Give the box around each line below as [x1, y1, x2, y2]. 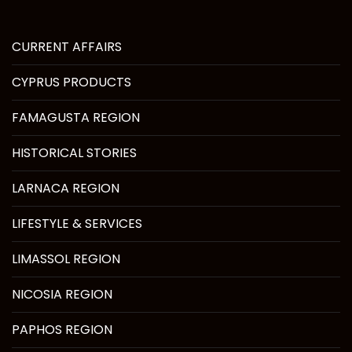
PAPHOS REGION [12, 320, 112, 339]
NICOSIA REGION [12, 284, 112, 303]
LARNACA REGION [12, 178, 119, 197]
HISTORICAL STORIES [12, 143, 137, 162]
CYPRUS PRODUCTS [12, 72, 131, 91]
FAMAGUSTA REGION [12, 108, 140, 126]
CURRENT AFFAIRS [12, 37, 122, 56]
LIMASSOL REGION [12, 249, 120, 268]
